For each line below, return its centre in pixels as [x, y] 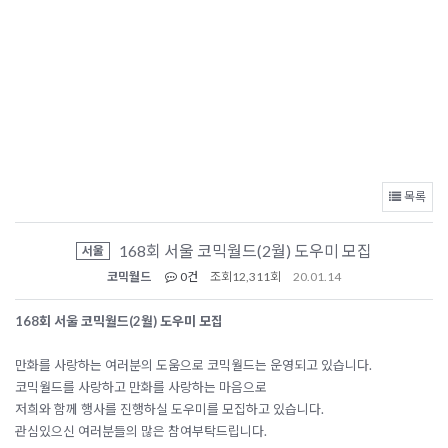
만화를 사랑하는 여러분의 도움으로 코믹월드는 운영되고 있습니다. [193, 365]
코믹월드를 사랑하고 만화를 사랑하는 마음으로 [141, 387]
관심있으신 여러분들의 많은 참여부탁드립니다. [141, 431]
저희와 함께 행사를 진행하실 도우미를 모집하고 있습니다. [169, 409]
